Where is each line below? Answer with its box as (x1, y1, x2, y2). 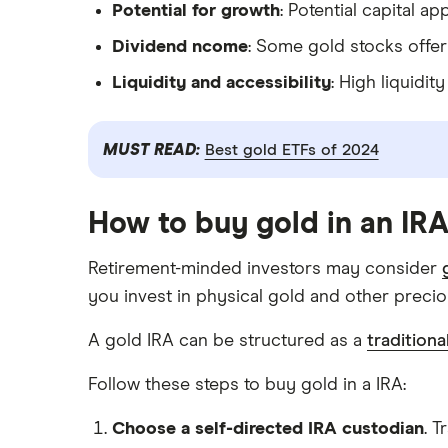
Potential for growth (112, 2, 280, 21)
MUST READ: (102, 141, 205, 158)
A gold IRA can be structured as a (88, 332, 367, 351)
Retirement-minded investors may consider (88, 260, 442, 279)
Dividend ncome (112, 38, 248, 57)
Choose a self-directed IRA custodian (112, 420, 424, 439)
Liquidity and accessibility (112, 74, 331, 93)
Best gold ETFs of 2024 (204, 141, 379, 158)
